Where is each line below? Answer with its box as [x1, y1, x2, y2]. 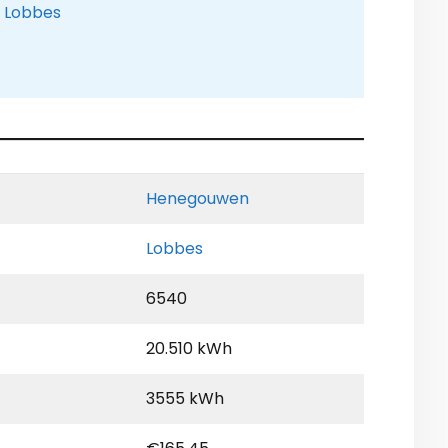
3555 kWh [146, 387, 224, 411]
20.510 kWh [146, 337, 232, 361]
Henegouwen [146, 187, 249, 211]
